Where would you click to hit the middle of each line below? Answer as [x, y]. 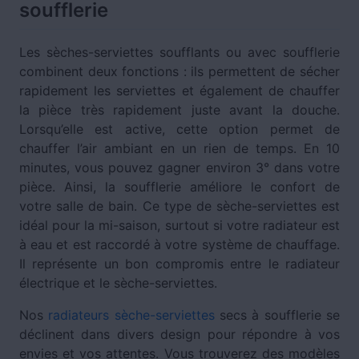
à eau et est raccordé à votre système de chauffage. [179, 244]
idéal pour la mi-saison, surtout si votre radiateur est [179, 225]
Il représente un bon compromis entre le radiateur [179, 263]
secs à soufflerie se [277, 315]
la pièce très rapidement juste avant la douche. [179, 109]
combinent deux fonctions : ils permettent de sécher [179, 71]
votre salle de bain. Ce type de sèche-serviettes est [179, 206]
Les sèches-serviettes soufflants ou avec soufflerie [179, 52]
